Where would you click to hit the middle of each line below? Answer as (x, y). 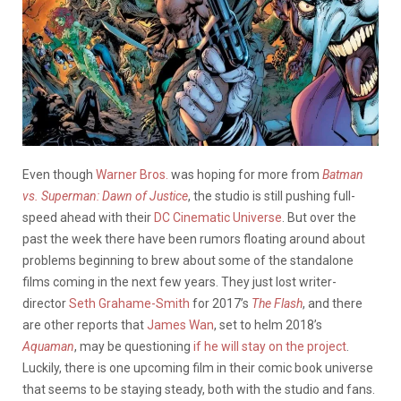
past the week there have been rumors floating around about (194, 239)
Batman (343, 174)
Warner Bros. (132, 174)
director (46, 303)
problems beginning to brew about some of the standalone (188, 260)
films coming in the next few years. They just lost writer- (179, 282)
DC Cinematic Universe (218, 217)
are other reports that (85, 324)
